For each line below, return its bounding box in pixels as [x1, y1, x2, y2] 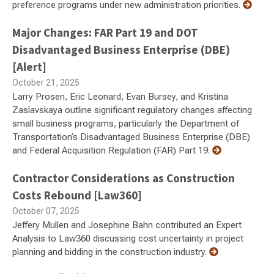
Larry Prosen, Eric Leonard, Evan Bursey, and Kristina [12, 91, 228, 102]
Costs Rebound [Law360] [12, 187, 142, 202]
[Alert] [12, 59, 46, 74]
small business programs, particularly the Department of [12, 117, 239, 129]
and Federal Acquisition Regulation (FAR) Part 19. [12, 144, 212, 156]
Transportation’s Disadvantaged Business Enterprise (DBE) [12, 131, 250, 143]
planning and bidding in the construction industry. [12, 246, 209, 257]
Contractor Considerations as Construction [12, 170, 235, 185]
